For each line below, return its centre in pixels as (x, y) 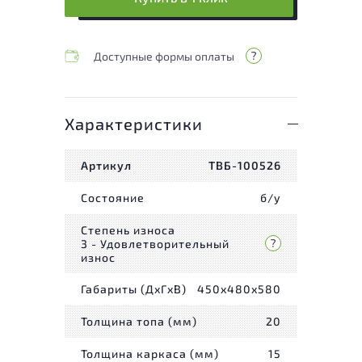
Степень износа (128, 229)
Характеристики (134, 123)
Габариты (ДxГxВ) (134, 289)
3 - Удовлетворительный (155, 243)
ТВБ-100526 (245, 166)
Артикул (106, 166)
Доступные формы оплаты (164, 56)
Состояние (113, 198)
